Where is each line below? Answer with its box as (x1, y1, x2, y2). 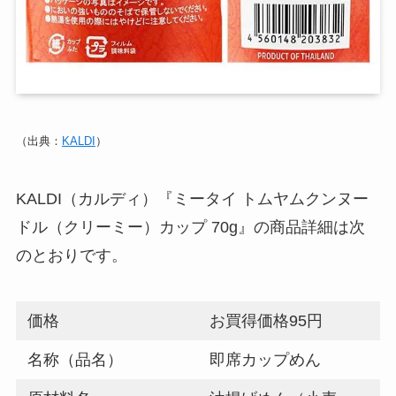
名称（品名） (27, 351, 124, 369)
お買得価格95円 (209, 312, 324, 331)
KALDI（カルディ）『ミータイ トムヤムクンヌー (15, 190, 369, 209)
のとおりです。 (15, 247, 127, 265)
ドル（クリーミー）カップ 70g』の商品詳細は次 (15, 218, 365, 237)
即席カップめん (209, 351, 322, 369)
